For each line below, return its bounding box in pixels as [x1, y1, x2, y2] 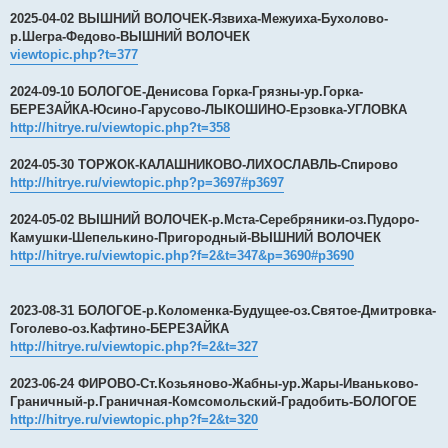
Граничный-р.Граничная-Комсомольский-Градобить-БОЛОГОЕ [10, 393, 417, 409]
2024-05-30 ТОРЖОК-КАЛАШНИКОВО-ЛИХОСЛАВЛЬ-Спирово [10, 156, 398, 172]
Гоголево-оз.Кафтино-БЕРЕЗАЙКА [10, 320, 229, 336]
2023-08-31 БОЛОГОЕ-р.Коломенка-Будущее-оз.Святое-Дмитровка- [10, 302, 436, 318]
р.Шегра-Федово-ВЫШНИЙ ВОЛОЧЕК [10, 28, 250, 44]
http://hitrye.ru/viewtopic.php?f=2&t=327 [10, 338, 258, 354]
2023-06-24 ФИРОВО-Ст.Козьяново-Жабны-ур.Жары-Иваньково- [10, 375, 418, 391]
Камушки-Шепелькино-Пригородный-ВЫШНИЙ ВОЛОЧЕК [10, 229, 381, 245]
